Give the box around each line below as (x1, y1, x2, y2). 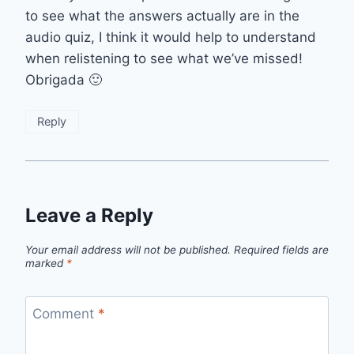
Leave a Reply (25, 204, 153, 228)
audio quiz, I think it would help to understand (25, 29, 316, 46)
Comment (32, 305, 98, 322)
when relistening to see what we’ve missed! (25, 51, 303, 67)
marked (25, 257, 66, 270)
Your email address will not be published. (25, 243, 231, 257)
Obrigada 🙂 (25, 72, 102, 88)
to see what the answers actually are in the (25, 8, 299, 24)
